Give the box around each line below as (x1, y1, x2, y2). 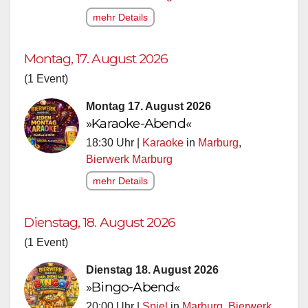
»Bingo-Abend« (86, 278, 180, 295)
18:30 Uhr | (86, 136, 142, 148)
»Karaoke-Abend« (86, 114, 191, 131)
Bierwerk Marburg (86, 153, 173, 165)
